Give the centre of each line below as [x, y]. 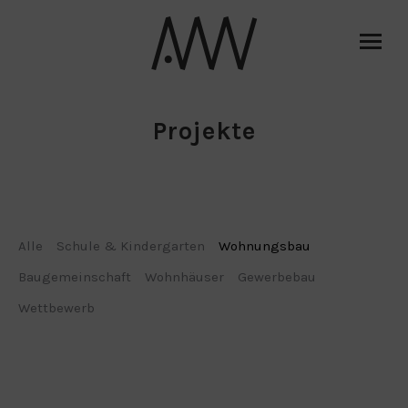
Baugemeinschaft [75, 277]
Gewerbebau [277, 277]
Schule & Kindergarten [131, 246]
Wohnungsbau [265, 246]
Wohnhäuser [184, 277]
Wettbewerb [56, 308]
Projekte [204, 131]
